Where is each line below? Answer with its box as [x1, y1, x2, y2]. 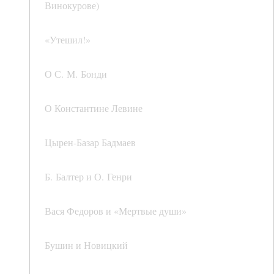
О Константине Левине [45, 102, 143, 115]
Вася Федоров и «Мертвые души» [45, 204, 187, 218]
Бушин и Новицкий [45, 239, 128, 252]
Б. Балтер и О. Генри [45, 170, 132, 183]
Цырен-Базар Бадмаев [45, 136, 136, 149]
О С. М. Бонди [45, 67, 107, 81]
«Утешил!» [45, 33, 91, 46]
